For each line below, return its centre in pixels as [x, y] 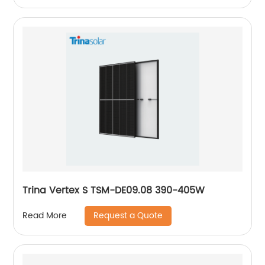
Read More [45, 216]
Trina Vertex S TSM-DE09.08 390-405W [114, 190]
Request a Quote [128, 215]
